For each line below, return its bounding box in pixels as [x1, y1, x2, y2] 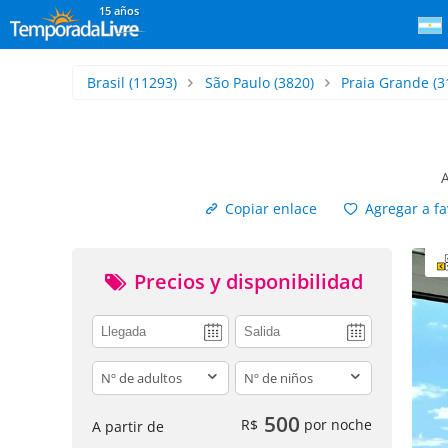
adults [92, 361, 137, 381]
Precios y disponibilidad [129, 268, 363, 295]
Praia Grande [341, 73, 430, 92]
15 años [99, 3, 139, 18]
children [234, 361, 294, 381]
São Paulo [204, 73, 270, 92]
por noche [300, 414, 372, 434]
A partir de [92, 416, 164, 436]
